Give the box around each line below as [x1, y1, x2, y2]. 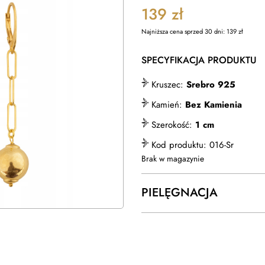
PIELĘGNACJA [141, 184, 218, 202]
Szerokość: [148, 118, 195, 131]
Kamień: [148, 98, 185, 111]
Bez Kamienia [185, 98, 242, 111]
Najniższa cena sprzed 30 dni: [141, 27, 227, 36]
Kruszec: [148, 78, 186, 91]
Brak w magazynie [141, 153, 204, 164]
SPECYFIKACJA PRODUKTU [141, 53, 257, 67]
